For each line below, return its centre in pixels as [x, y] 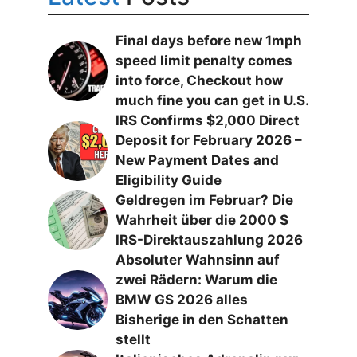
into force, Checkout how [199, 80]
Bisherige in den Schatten [202, 320]
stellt [133, 339]
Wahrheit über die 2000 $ [202, 220]
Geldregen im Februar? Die [204, 200]
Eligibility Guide [169, 180]
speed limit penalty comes [204, 61]
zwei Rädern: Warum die [196, 280]
